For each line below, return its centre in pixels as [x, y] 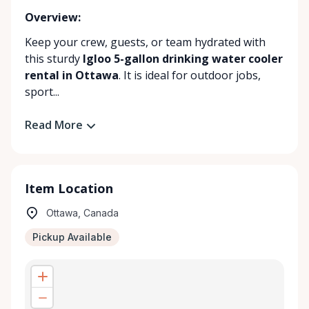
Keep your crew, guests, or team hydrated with [145, 42]
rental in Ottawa [72, 75]
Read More [54, 125]
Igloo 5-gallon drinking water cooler [183, 59]
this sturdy [54, 59]
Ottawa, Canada [82, 212]
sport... [42, 92]
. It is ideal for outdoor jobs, [190, 75]
